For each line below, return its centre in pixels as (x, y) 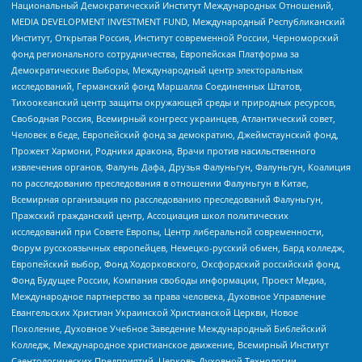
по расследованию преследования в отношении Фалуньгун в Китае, (160, 183)
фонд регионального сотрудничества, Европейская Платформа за (155, 53)
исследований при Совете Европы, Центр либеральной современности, (168, 231)
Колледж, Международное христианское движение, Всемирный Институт (170, 344)
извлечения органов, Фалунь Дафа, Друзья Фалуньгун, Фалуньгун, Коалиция (181, 166)
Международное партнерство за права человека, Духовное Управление (168, 296)
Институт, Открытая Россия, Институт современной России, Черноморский (175, 37)
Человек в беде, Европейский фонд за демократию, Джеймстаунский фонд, (175, 134)
